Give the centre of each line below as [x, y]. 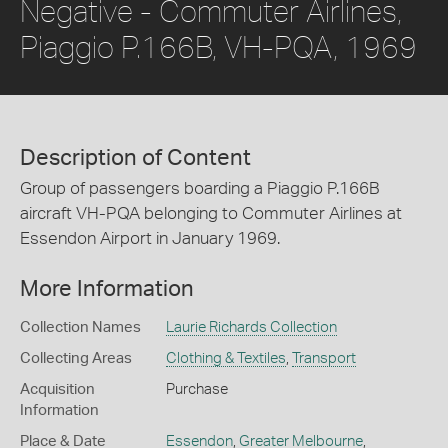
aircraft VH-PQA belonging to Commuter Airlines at [211, 213]
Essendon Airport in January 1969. [150, 238]
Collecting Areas [76, 359]
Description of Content [135, 157]
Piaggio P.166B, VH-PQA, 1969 [218, 46]
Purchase [196, 390]
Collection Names [80, 328]
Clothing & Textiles [225, 359]
